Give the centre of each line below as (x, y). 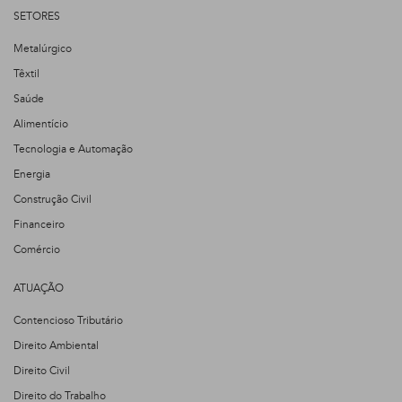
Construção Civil (52, 200)
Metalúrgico (43, 49)
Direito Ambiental (56, 346)
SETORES (37, 17)
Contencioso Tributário (68, 321)
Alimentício (41, 124)
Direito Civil (42, 371)
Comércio (37, 250)
